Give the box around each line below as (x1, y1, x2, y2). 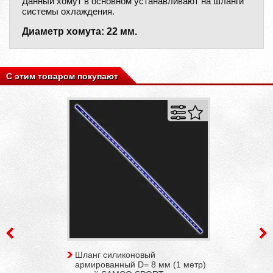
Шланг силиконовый (74, 249, 155, 260)
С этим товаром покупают (6, 71, 118, 81)
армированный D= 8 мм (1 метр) (74, 259, 206, 269)
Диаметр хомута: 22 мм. (22, 26, 137, 37)
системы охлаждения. (22, 6, 115, 16)
